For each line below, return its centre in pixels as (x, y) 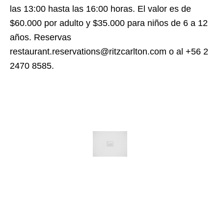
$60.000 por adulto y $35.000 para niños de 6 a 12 (109, 23)
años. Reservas (41, 37)
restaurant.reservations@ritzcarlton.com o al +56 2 (109, 51)
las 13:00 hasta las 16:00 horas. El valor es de (100, 9)
